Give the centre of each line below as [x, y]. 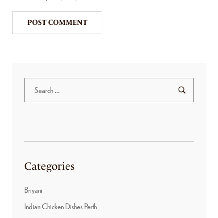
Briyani [33, 190]
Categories [49, 166]
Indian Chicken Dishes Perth [61, 206]
